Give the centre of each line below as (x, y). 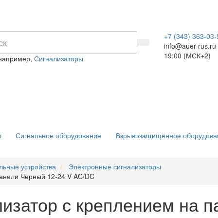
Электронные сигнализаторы (115, 166)
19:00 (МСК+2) (187, 55)
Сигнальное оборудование (58, 135)
